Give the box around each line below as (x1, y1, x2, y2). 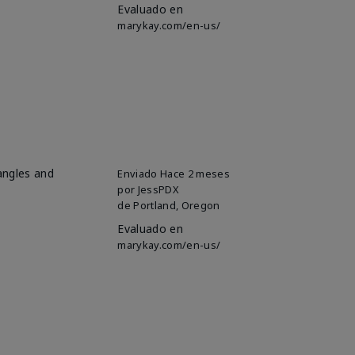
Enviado (117, 166, 161, 181)
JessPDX (137, 181, 180, 197)
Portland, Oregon (133, 197, 220, 212)
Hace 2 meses (160, 166, 230, 181)
